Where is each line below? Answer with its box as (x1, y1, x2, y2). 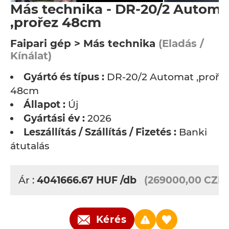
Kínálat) (10, 50, 52, 62)
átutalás (10, 140, 50, 152)
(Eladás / (155, 37, 204, 50)
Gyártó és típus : (24, 71, 104, 83)
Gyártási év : (24, 112, 85, 124)
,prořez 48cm (10, 14, 101, 31)
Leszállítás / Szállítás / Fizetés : (24, 126, 176, 138)
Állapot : (24, 99, 65, 110)
